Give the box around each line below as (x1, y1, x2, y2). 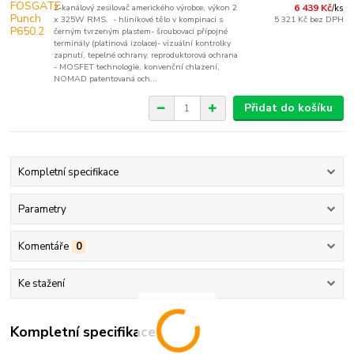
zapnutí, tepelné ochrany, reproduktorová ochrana (54, 49, 239, 62)
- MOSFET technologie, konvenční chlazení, (54, 61, 220, 73)
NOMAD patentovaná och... (54, 73, 158, 85)
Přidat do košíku (243, 100, 333, 116)
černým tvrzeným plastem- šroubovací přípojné (54, 25, 228, 38)
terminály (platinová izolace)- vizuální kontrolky (54, 37, 232, 50)
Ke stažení (17, 277, 65, 292)
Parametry (17, 201, 66, 217)
